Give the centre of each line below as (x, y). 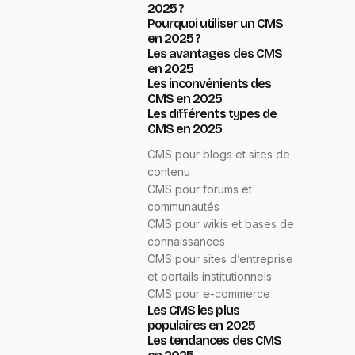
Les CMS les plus (193, 311)
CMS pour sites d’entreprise (220, 259)
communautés (183, 207)
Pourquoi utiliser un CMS (215, 24)
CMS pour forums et (200, 189)
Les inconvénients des (209, 84)
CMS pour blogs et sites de (219, 155)
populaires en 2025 (201, 326)
